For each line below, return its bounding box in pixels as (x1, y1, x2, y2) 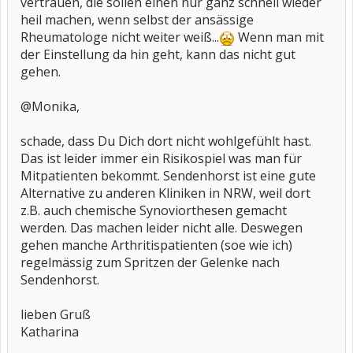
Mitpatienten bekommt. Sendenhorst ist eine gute (20, 167, 316, 184)
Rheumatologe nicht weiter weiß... (20, 28, 219, 46)
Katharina (20, 323, 79, 340)
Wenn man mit (235, 28, 324, 46)
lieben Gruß (20, 306, 91, 323)
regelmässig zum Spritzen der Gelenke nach (20, 254, 280, 271)
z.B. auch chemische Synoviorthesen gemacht (20, 202, 287, 219)
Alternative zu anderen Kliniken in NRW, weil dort (20, 184, 310, 202)
